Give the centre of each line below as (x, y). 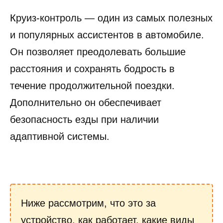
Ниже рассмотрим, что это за (88, 203)
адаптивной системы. (60, 136)
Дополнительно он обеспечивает (86, 102)
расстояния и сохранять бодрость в (92, 68)
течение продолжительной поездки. (92, 85)
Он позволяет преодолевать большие (98, 52)
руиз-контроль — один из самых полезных (114, 18)
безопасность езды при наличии (84, 119)
